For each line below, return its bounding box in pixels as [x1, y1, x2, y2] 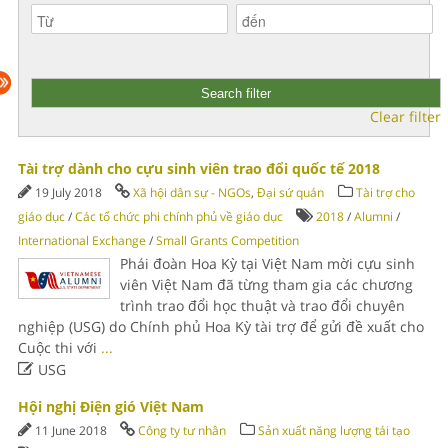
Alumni [353, 208, 393, 225]
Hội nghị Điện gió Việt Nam [17, 397, 204, 416]
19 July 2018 [34, 184, 105, 201]
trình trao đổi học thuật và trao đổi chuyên [119, 296, 405, 315]
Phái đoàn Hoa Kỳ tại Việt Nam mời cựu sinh [119, 254, 415, 273]
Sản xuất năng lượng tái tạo [257, 422, 410, 439]
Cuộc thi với [17, 338, 101, 357]
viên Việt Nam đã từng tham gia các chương [119, 275, 413, 294]
